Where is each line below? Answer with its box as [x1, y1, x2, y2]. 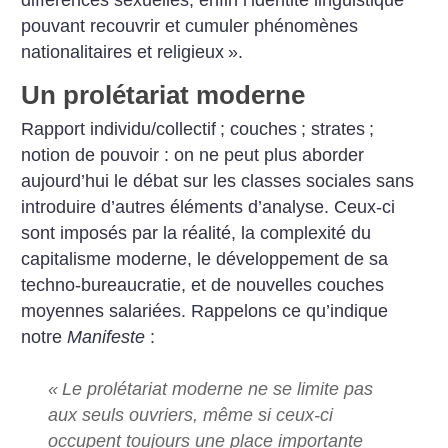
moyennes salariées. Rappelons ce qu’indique [21, 301, 389, 322]
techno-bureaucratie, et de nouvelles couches [21, 275, 385, 296]
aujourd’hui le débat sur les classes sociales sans [21, 171, 415, 192]
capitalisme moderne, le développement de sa [21, 249, 389, 270]
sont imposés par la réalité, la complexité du [21, 223, 372, 244]
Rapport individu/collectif [21, 119, 217, 140]
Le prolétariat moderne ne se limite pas [61, 379, 373, 400]
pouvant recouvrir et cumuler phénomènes [21, 15, 359, 36]
